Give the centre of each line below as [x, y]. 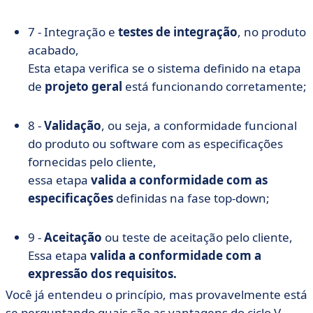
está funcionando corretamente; [214, 86]
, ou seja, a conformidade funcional [199, 125]
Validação [73, 125]
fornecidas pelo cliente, [92, 162]
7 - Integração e [73, 32]
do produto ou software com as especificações [155, 144]
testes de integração [178, 32]
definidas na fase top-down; [191, 198]
